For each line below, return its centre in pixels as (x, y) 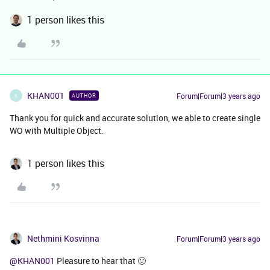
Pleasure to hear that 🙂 (100, 261)
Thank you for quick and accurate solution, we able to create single (135, 118)
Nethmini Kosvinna (63, 238)
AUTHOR (84, 96)
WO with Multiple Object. (57, 130)
